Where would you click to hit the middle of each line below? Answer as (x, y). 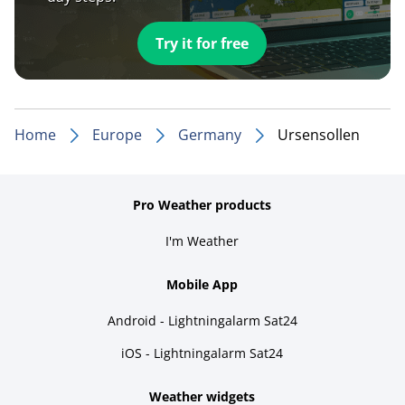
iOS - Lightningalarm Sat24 (202, 353)
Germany (210, 134)
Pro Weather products (202, 204)
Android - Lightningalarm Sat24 (202, 320)
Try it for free (202, 43)
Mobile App (202, 284)
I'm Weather (202, 240)
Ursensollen (319, 134)
